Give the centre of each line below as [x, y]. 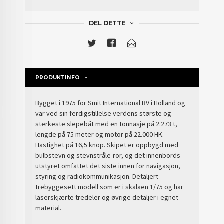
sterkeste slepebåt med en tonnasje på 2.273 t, [107, 124]
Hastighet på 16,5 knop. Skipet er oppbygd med [107, 145]
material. [49, 208]
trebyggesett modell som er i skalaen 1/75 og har [110, 187]
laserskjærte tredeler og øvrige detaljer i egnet [107, 198]
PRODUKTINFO [58, 78]
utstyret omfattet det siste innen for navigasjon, [108, 166]
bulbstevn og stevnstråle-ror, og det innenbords [108, 156]
